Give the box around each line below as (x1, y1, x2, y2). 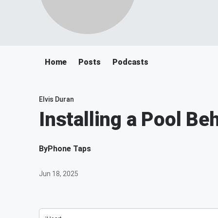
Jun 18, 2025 (39, 170, 78, 178)
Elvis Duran (39, 95, 74, 103)
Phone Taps (48, 144, 91, 153)
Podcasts (112, 57, 148, 67)
